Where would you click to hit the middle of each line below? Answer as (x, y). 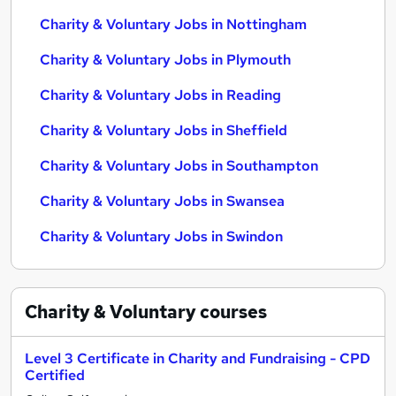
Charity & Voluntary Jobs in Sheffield (164, 130)
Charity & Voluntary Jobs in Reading (160, 95)
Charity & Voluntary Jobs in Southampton (179, 166)
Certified (55, 375)
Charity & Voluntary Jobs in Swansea (162, 201)
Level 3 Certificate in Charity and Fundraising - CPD (198, 358)
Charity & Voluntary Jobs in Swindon (161, 236)
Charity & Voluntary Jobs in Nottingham (173, 24)
